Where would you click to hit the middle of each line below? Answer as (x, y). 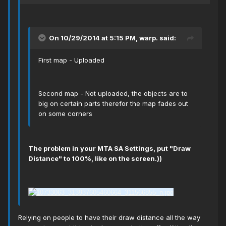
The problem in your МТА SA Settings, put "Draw (109, 149)
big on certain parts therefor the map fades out (113, 104)
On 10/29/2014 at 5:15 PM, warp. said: (112, 38)
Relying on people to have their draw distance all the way (109, 217)
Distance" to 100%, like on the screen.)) (95, 159)
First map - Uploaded (71, 60)
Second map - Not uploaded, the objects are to (113, 94)
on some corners (65, 114)
